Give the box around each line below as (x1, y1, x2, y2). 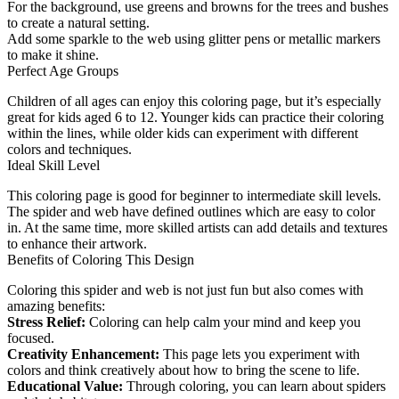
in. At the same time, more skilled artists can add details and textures (7, 219, 387, 235)
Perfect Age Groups (7, 62, 118, 78)
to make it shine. (7, 46, 99, 62)
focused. (7, 330, 54, 346)
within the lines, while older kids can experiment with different (7, 125, 358, 141)
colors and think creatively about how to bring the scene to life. (7, 362, 360, 378)
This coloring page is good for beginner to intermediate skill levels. (7, 187, 381, 203)
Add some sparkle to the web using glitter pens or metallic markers (7, 30, 380, 46)
